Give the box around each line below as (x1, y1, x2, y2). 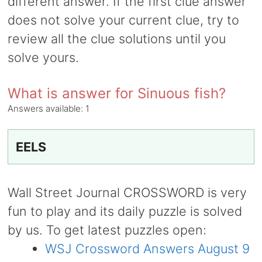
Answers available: (7, 103, 85, 115)
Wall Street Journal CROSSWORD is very (7, 184, 247, 200)
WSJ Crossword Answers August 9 (45, 240, 250, 256)
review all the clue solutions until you (7, 31, 226, 47)
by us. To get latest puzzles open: (7, 222, 206, 237)
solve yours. (7, 50, 79, 65)
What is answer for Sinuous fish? (7, 85, 226, 102)
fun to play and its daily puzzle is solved (7, 203, 242, 219)
